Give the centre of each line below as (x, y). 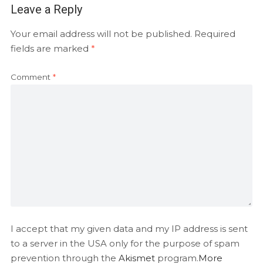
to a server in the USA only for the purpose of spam (125, 243)
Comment (31, 77)
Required (215, 34)
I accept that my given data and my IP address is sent (129, 229)
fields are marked (50, 48)
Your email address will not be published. (101, 34)
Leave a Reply (46, 9)
